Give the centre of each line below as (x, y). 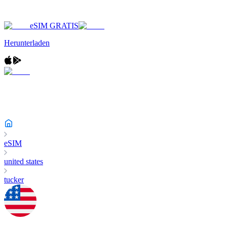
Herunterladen (27, 43)
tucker (14, 180)
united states (24, 161)
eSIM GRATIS (54, 26)
